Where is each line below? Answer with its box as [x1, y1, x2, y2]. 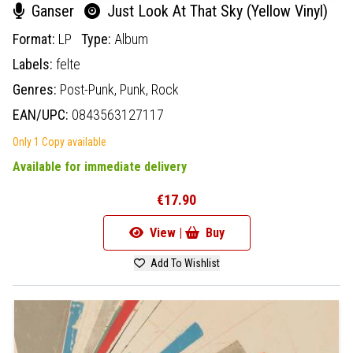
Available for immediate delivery [13, 158, 187, 174]
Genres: [13, 80, 60, 98]
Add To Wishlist [147, 256, 220, 269]
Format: [13, 30, 58, 47]
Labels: [13, 55, 56, 72]
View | [146, 225, 185, 240]
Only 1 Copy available [13, 135, 106, 148]
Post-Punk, [60, 80, 120, 98]
